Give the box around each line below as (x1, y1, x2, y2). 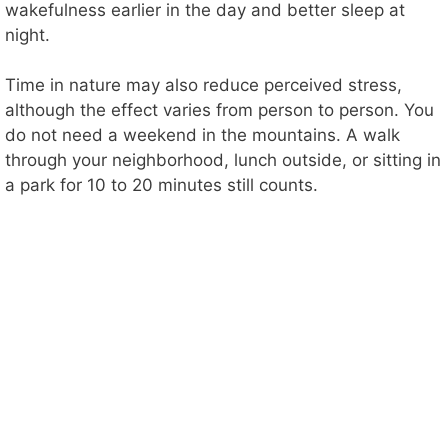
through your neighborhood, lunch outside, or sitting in (5, 150, 441, 171)
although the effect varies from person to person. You (5, 100, 434, 121)
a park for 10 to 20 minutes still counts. (5, 175, 318, 196)
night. (5, 24, 50, 45)
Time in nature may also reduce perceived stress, (5, 75, 402, 96)
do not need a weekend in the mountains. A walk (5, 125, 400, 146)
